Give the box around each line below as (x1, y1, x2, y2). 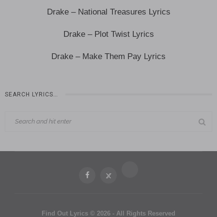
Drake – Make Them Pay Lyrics (51, 51, 166, 61)
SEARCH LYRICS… (5, 91, 58, 98)
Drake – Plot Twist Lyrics (63, 29, 154, 39)
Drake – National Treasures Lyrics (46, 7, 170, 16)
